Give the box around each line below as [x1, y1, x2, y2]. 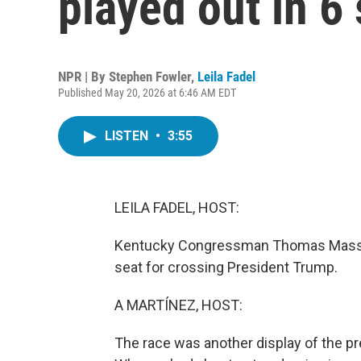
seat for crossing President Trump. [114, 259, 338, 276]
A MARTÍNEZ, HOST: [114, 297, 243, 313]
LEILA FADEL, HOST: [114, 199, 239, 216]
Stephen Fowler [109, 68, 191, 85]
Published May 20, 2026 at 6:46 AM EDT [58, 86, 236, 99]
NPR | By [58, 68, 109, 85]
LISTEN [105, 128, 151, 143]
